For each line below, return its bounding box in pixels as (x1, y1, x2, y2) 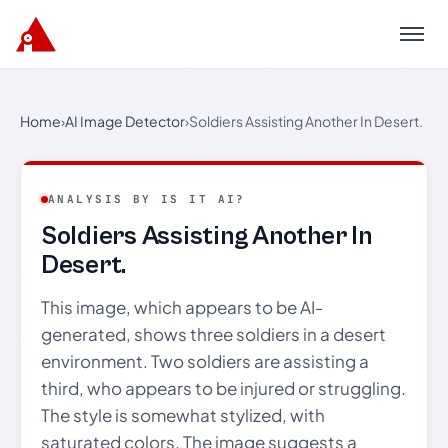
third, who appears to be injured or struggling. (41, 377, 406, 399)
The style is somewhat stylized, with (41, 404, 325, 426)
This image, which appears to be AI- (41, 296, 323, 318)
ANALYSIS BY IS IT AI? (48, 192, 246, 206)
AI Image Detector (65, 112, 185, 130)
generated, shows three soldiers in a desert (41, 323, 386, 345)
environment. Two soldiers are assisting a (41, 350, 369, 372)
